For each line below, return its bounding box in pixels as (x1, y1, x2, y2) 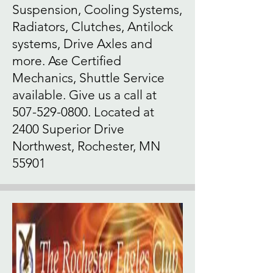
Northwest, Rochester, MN (12, 138, 160, 154)
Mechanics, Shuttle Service (12, 70, 165, 85)
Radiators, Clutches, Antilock (12, 19, 173, 34)
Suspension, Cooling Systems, (12, 2, 182, 17)
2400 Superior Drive (12, 121, 124, 136)
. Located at (88, 104, 154, 119)
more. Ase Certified (12, 53, 121, 68)
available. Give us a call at (12, 87, 157, 102)
